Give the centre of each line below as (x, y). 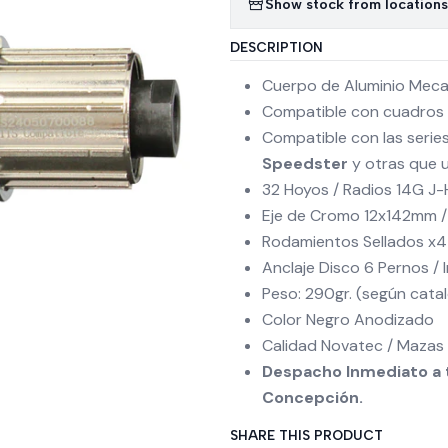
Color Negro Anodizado (348, 319)
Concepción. (312, 397)
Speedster (305, 163)
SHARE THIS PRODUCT (306, 435)
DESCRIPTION (276, 47)
